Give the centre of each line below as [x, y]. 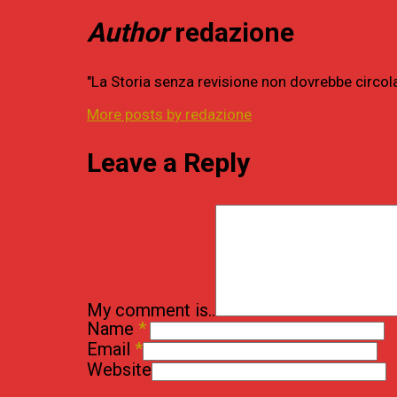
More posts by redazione [169, 114]
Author [128, 32]
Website [119, 369]
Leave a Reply [168, 162]
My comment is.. [151, 310]
